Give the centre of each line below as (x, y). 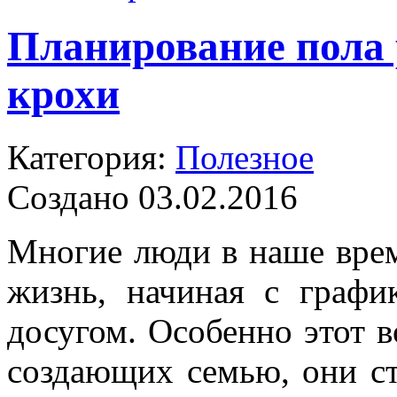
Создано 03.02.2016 (152, 197)
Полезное (245, 157)
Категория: (91, 157)
